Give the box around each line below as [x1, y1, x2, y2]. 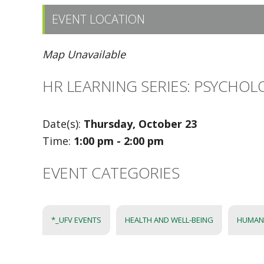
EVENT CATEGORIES [42, 162, 179, 183]
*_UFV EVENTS [51, 214, 101, 225]
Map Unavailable [42, 47, 126, 61]
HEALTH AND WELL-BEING [125, 214, 213, 225]
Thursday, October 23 [84, 117, 197, 131]
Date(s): [42, 117, 84, 131]
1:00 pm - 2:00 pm [74, 134, 164, 148]
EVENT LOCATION [52, 11, 145, 27]
